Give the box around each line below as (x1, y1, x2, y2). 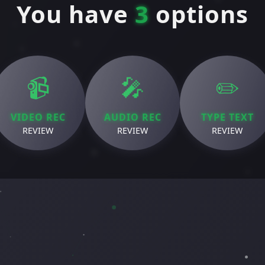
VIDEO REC (10, 110, 66, 124)
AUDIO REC (104, 110, 161, 124)
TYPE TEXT (201, 110, 254, 124)
